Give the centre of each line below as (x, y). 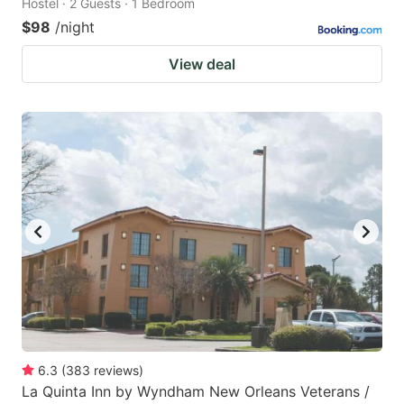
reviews (116, 371)
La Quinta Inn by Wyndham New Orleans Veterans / (196, 392)
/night (75, 27)
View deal (202, 64)
